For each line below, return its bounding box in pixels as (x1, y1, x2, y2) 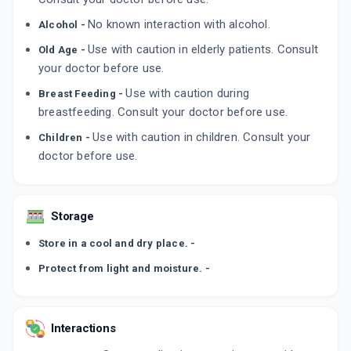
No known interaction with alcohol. (88, 17, 270, 32)
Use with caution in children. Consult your (92, 130, 311, 145)
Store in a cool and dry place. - (38, 237, 196, 250)
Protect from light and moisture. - (38, 262, 210, 275)
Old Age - (38, 44, 88, 56)
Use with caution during (125, 86, 250, 101)
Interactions (51, 321, 116, 336)
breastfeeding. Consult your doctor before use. (38, 105, 288, 120)
